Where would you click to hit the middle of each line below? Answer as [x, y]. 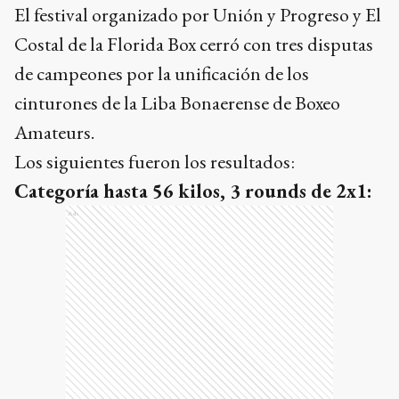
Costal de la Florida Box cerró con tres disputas [194, 44]
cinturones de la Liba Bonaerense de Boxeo [177, 102]
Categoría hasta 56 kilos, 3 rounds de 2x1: [193, 191]
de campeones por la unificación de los [162, 73]
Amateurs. [54, 132]
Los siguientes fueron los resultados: [155, 161]
